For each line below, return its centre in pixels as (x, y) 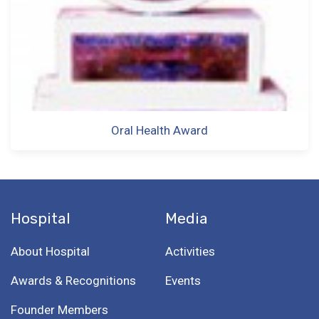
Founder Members (59, 310)
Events (183, 281)
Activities (190, 251)
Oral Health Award (159, 130)
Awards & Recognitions (73, 281)
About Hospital (50, 251)
